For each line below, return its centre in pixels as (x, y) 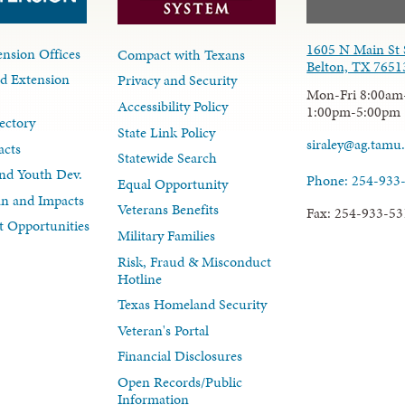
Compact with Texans (182, 54)
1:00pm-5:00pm (354, 111)
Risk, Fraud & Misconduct (195, 261)
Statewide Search (168, 158)
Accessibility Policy (173, 106)
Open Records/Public (180, 381)
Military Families (167, 235)
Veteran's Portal (164, 330)
